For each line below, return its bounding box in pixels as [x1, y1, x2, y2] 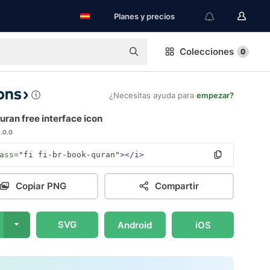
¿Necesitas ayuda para [109, 90, 196, 100]
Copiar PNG [15, 180, 66, 192]
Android [118, 219, 152, 231]
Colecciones [180, 46, 234, 57]
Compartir [154, 180, 199, 192]
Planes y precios [114, 11, 175, 21]
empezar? [196, 90, 234, 100]
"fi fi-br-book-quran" [19, 150, 120, 159]
